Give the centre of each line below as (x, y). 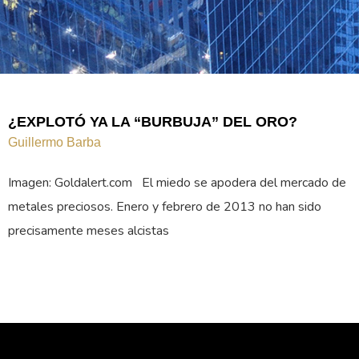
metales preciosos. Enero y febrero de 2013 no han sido (165, 207)
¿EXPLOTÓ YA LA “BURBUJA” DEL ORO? (153, 122)
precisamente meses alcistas (89, 231)
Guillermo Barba (54, 143)
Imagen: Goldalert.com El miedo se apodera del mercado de (177, 183)
